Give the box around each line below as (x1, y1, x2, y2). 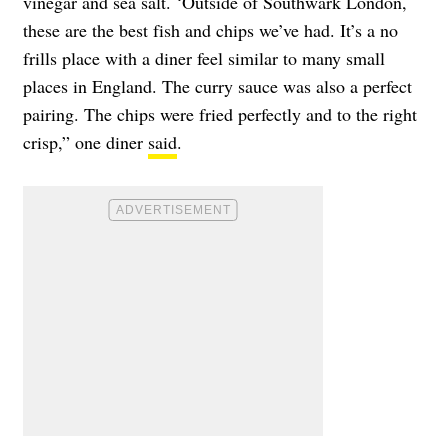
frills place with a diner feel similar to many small (23, 46, 385, 71)
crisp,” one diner (23, 130, 148, 155)
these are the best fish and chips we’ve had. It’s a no (23, 18, 398, 43)
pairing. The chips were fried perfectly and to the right (23, 102, 417, 127)
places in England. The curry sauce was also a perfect (23, 74, 412, 99)
